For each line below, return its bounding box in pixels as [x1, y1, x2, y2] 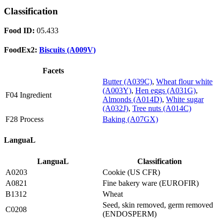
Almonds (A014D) [103, 95, 162, 104]
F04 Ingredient [5, 91, 52, 100]
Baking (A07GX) [103, 115, 158, 124]
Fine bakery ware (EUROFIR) [103, 178, 199, 187]
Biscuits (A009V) [39, 45, 96, 54]
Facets [42, 66, 64, 75]
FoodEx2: [4, 45, 39, 54]
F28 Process [5, 115, 44, 124]
